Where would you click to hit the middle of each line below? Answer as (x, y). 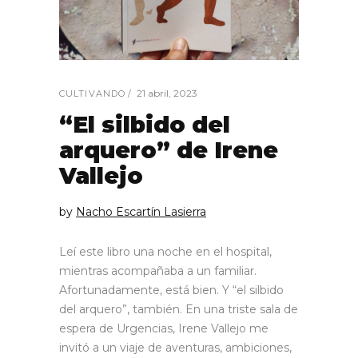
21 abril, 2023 (167, 93)
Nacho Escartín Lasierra (141, 211)
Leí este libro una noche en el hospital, (165, 251)
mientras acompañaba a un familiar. (158, 270)
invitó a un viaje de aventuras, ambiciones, (175, 347)
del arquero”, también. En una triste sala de (179, 309)
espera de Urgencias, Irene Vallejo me (164, 328)
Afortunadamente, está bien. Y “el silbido (171, 290)
